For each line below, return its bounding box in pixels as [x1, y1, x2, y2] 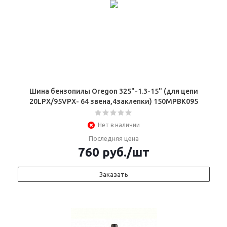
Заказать [99, 171, 128, 178]
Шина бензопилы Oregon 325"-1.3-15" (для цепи [29, 87, 198, 95]
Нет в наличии [98, 122, 140, 128]
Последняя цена [89, 135, 139, 142]
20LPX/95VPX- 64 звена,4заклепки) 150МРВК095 [29, 97, 198, 105]
